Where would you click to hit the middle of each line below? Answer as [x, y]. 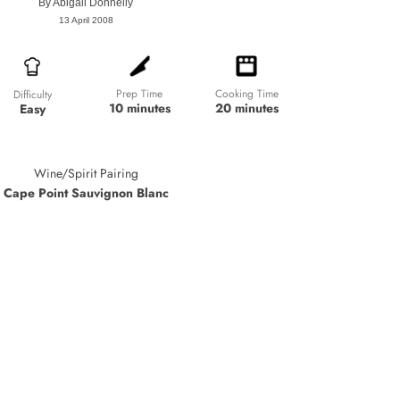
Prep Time [139, 94]
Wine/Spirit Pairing [86, 173]
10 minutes [139, 108]
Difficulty [32, 94]
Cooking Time [246, 94]
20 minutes [246, 108]
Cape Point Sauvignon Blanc [86, 192]
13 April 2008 [86, 21]
